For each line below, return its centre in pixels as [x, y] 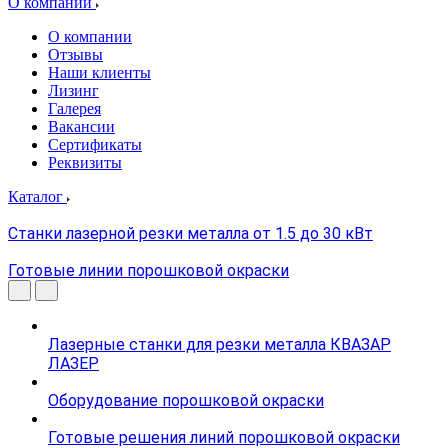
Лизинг [73, 90]
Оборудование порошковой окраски [186, 400]
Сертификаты [95, 144]
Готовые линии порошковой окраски [148, 270]
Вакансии [81, 126]
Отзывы [75, 54]
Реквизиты [85, 162]
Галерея [74, 108]
